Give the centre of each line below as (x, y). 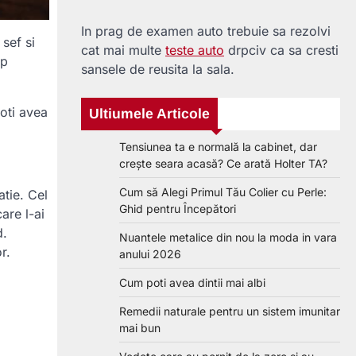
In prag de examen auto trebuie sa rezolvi (206, 31)
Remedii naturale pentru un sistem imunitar (230, 311)
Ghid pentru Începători (178, 209)
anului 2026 (150, 254)
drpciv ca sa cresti (281, 50)
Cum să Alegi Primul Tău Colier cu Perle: (223, 192)
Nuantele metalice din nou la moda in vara (228, 238)
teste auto (195, 50)
